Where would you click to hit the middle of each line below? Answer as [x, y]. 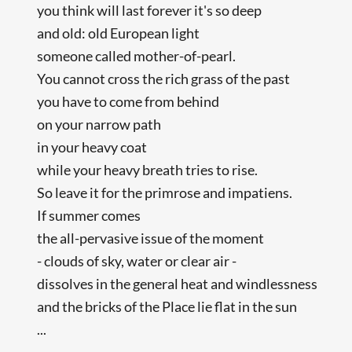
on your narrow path [99, 124]
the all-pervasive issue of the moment [151, 238]
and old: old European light [119, 33]
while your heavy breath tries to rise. [148, 169]
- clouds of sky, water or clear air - [137, 260]
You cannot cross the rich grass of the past [164, 78]
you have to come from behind [128, 101]
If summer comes [89, 215]
